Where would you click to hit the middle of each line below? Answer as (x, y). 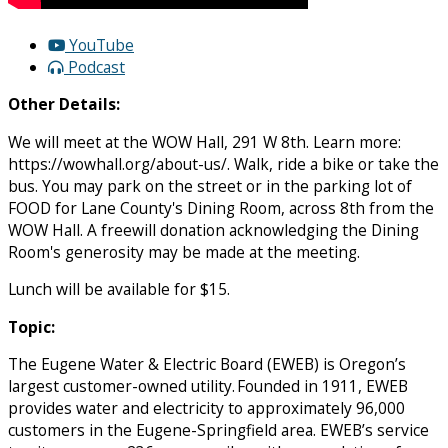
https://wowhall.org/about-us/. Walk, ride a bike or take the (223, 163)
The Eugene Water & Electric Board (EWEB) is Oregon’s (207, 364)
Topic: (31, 326)
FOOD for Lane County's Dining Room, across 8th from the (221, 207)
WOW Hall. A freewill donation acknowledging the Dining (213, 229)
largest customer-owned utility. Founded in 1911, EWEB (208, 386)
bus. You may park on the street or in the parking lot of (210, 185)
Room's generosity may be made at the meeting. (184, 251)
